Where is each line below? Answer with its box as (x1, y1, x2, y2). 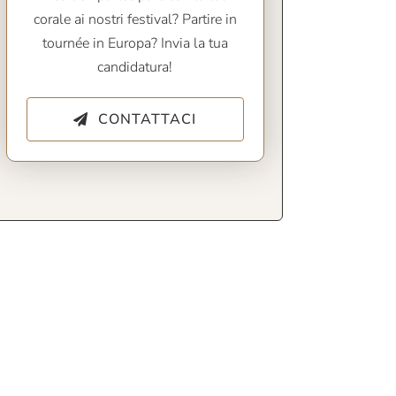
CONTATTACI (98, 110, 197, 130)
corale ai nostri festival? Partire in (33, 10, 237, 30)
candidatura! (97, 57, 173, 78)
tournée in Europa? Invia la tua (42, 34, 228, 54)
